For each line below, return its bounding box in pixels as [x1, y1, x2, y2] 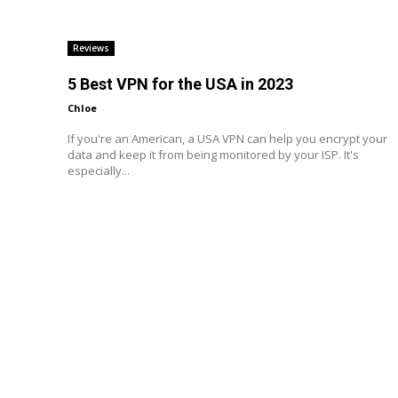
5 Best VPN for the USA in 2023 [68, 74, 293, 93]
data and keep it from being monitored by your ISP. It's [68, 146, 359, 163]
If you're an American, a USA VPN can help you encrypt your [68, 130, 387, 147]
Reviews [73, 41, 109, 54]
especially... [68, 162, 130, 179]
